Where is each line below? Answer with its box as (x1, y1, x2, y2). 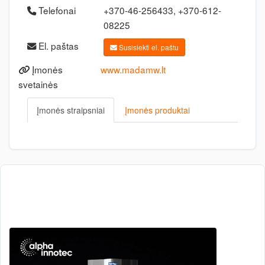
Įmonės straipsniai (37, 104, 105, 116)
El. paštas (36, 39, 79, 52)
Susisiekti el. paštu (117, 42, 179, 52)
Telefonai (36, 4, 76, 17)
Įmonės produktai (125, 104, 190, 116)
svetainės (18, 77, 58, 91)
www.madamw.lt (100, 63, 166, 76)
